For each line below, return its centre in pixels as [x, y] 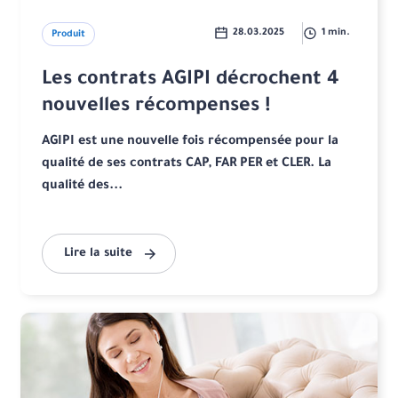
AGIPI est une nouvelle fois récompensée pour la [191, 143]
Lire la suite [99, 254]
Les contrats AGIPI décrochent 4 [191, 81]
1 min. [335, 33]
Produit [69, 35]
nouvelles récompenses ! [157, 108]
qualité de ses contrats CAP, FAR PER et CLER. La [187, 165]
